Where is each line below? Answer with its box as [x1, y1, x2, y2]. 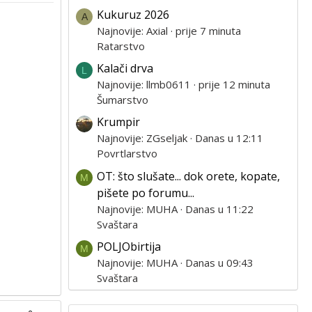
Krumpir [97, 114, 140, 130]
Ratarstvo [97, 39, 145, 54]
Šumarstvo [97, 93, 148, 107]
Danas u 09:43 [185, 255, 253, 270]
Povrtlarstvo [97, 146, 157, 161]
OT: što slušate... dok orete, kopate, [97, 168, 280, 184]
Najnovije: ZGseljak [97, 131, 187, 146]
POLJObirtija [97, 238, 161, 254]
